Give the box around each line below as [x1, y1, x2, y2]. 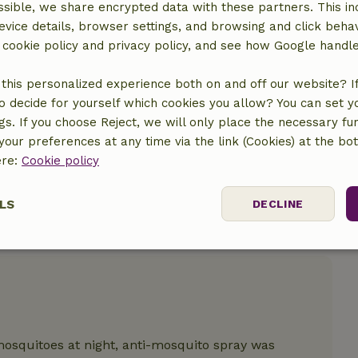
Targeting [219, 245, 277, 260]
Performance [70, 245, 149, 260]
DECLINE [252, 197, 304, 210]
